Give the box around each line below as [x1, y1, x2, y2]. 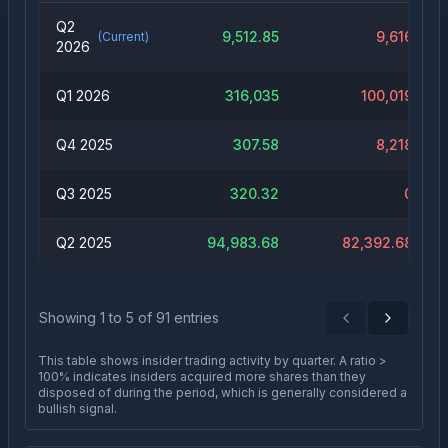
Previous [344, 317, 406, 335]
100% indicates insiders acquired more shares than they [38, 369, 366, 384]
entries [170, 309, 219, 326]
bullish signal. [38, 401, 117, 416]
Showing [39, 309, 100, 326]
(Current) [98, 29, 149, 44]
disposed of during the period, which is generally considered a [38, 385, 407, 400]
